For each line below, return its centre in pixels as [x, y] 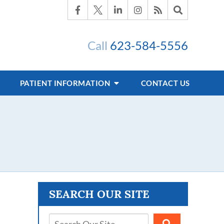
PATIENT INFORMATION [66, 83]
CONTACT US [165, 83]
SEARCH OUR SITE [99, 194]
